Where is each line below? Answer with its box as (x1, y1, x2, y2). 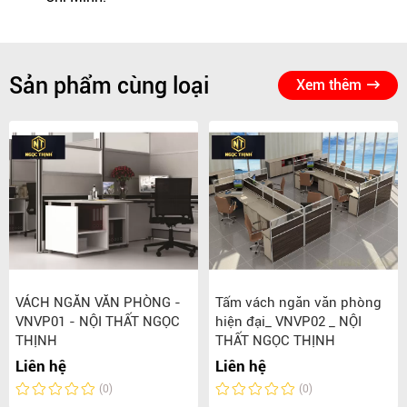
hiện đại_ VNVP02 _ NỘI (215, 313, 362, 331)
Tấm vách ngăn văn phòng (215, 294, 382, 312)
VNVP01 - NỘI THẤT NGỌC (15, 313, 180, 331)
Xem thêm (296, 76, 362, 94)
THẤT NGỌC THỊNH (215, 333, 335, 350)
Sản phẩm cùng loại (9, 72, 209, 99)
